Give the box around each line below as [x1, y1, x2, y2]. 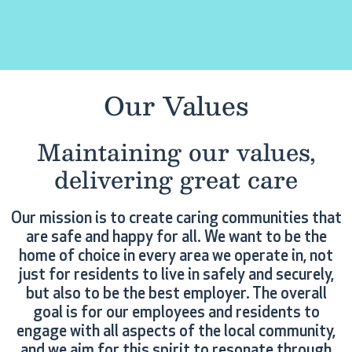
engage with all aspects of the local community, [16, 324, 335, 341]
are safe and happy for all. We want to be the [25, 230, 327, 247]
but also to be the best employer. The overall [25, 287, 327, 303]
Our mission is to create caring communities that [10, 211, 342, 228]
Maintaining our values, [36, 132, 316, 171]
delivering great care [54, 159, 298, 199]
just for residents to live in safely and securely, [18, 268, 334, 284]
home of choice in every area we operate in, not [19, 249, 333, 266]
